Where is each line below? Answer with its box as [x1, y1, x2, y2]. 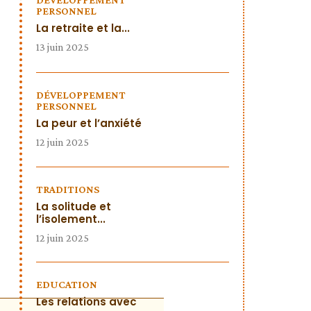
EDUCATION [36, 278, 97, 290]
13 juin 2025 [36, 41, 89, 53]
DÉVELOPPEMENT [36, 88, 126, 101]
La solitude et [36, 199, 111, 214]
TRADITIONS [36, 183, 99, 195]
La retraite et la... [36, 21, 130, 35]
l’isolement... [36, 212, 106, 226]
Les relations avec [36, 294, 137, 309]
